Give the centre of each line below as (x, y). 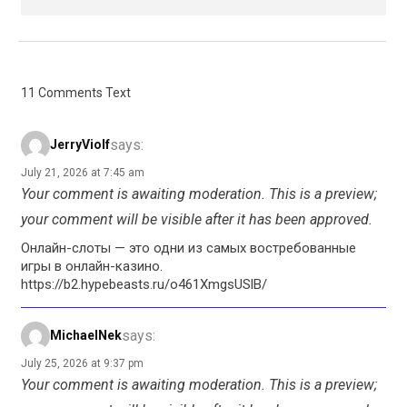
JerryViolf (80, 145)
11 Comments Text (76, 92)
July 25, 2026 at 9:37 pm (82, 363)
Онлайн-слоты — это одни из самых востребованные (189, 248)
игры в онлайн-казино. (92, 266)
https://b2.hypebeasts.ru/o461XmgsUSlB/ (144, 284)
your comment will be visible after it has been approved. (197, 219)
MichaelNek (86, 336)
